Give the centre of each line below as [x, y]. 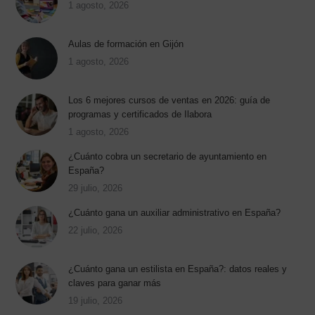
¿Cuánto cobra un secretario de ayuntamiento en [168, 157]
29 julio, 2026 [96, 188]
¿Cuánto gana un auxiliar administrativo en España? [175, 213]
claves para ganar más [115, 283]
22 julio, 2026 [96, 231]
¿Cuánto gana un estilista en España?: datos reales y [178, 269]
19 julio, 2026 [96, 301]
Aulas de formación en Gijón [126, 44]
